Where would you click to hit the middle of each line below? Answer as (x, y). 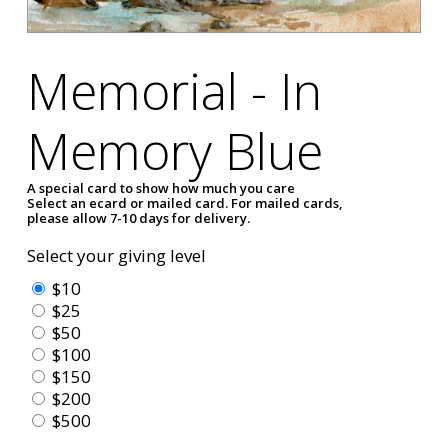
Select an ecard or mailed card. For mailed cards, (185, 202)
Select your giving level (117, 255)
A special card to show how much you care (161, 187)
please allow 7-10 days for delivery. (139, 217)
